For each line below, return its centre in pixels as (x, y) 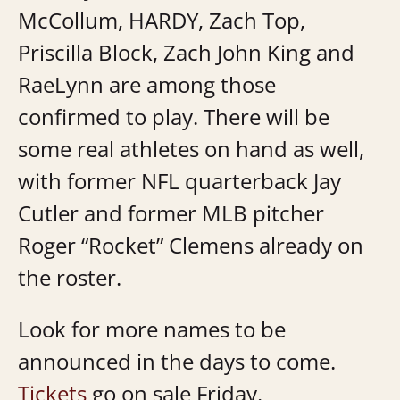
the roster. (72, 277)
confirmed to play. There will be (174, 117)
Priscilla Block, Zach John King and (186, 52)
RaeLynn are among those (147, 84)
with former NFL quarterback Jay (179, 181)
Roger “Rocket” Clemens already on (191, 245)
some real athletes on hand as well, (191, 149)
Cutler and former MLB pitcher (171, 213)
